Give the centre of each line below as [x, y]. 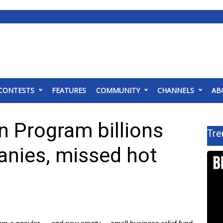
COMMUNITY [118, 90]
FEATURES [69, 90]
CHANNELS [176, 90]
